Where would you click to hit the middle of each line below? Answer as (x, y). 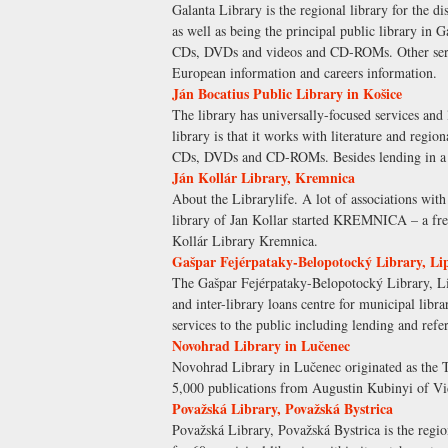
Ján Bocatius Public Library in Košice (287, 94)
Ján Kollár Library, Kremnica (263, 178)
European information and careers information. (304, 73)
